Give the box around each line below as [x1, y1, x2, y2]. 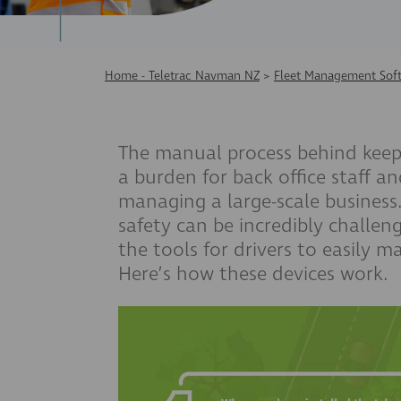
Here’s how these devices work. [118, 260, 388, 287]
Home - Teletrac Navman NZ [105, 67, 260, 84]
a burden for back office [118, 164, 331, 191]
